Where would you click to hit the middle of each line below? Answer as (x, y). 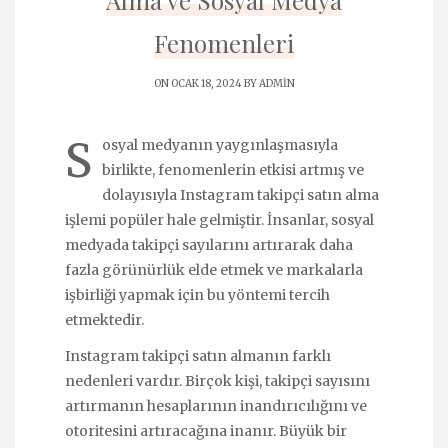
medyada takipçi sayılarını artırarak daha (209, 245)
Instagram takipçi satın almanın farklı (198, 356)
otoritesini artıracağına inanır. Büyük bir (206, 431)
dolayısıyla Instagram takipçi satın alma (240, 195)
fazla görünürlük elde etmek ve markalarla (214, 270)
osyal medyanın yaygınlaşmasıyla (220, 145)
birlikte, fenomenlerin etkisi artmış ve (233, 170)
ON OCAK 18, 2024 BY (206, 83)
